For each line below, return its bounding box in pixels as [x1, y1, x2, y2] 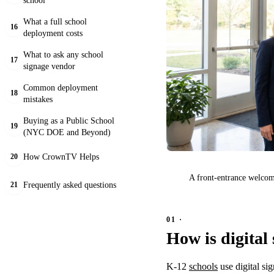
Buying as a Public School [23, 115, 114, 125]
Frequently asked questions [23, 180, 116, 190]
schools [189, 261, 218, 272]
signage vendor [23, 61, 75, 71]
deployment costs [23, 28, 83, 38]
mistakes [23, 94, 53, 104]
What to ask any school [23, 49, 103, 59]
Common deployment [23, 82, 98, 92]
